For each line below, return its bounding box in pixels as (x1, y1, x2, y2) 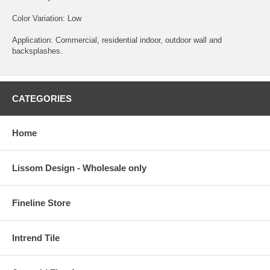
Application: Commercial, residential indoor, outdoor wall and (12, 35, 222, 45)
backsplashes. (12, 46, 63, 55)
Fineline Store (12, 197, 71, 208)
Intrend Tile (12, 232, 60, 243)
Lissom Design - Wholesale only (12, 162, 146, 173)
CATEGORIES (12, 93, 72, 104)
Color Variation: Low (12, 13, 81, 23)
